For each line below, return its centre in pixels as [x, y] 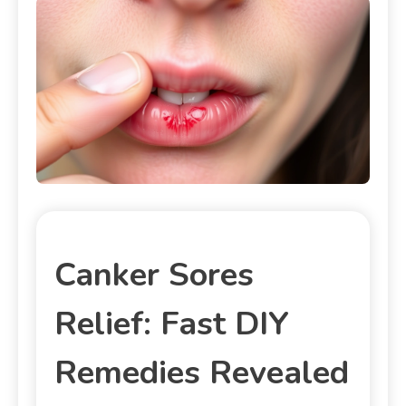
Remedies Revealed [202, 372]
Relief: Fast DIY [172, 324]
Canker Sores [154, 275]
